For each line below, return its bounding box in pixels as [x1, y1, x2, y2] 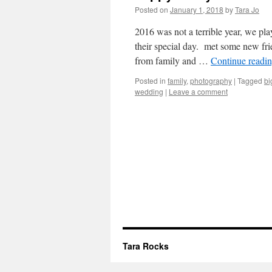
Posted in [135, 75, 166, 86]
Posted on [135, 4, 168, 15]
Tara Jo [235, 4, 259, 15]
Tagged [237, 75, 262, 86]
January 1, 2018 [170, 4, 223, 15]
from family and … [135, 54, 211, 67]
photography [190, 75, 232, 86]
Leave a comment [169, 86, 228, 97]
